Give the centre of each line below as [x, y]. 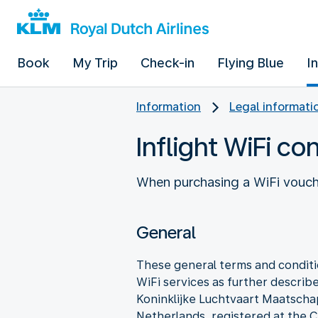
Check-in [168, 63]
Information [169, 107]
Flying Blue [251, 63]
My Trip [95, 63]
